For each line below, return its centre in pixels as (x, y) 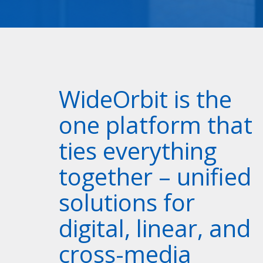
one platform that (156, 125)
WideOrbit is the (145, 99)
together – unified (155, 176)
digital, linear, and (155, 228)
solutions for (127, 202)
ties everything (138, 151)
